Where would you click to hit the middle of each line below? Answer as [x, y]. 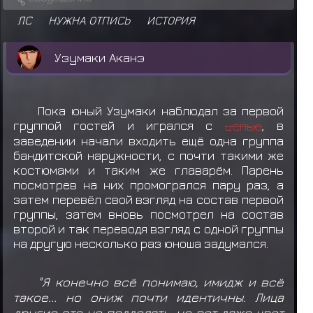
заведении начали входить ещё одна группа [148, 141]
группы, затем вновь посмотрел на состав [148, 214]
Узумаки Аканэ [99, 58]
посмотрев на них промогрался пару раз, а [148, 185]
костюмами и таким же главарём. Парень [148, 170]
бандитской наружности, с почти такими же [148, 156]
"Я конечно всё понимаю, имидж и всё [161, 281]
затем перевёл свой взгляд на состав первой [148, 200]
